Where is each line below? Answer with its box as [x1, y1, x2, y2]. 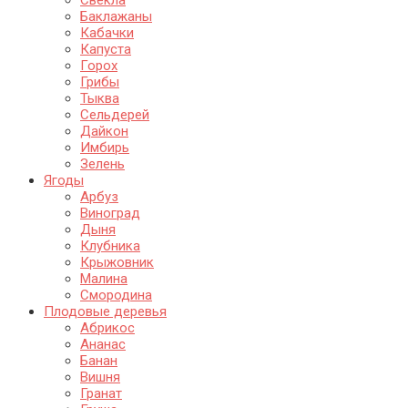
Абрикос [80, 320, 135, 337]
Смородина [80, 287, 152, 304]
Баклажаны [80, 8, 152, 25]
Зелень [80, 156, 125, 173]
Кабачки [80, 25, 134, 42]
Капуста [80, 41, 131, 58]
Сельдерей [80, 107, 149, 124]
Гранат [80, 385, 122, 403]
